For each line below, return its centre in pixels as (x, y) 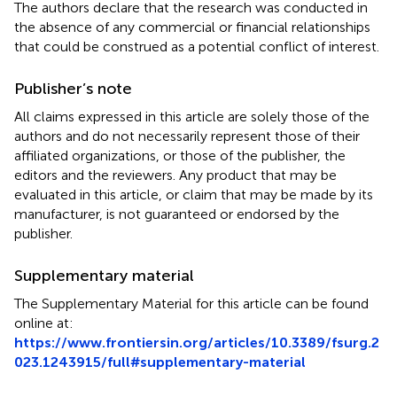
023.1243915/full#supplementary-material (160, 362)
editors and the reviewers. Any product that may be (175, 175)
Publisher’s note (73, 88)
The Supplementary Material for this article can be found (191, 303)
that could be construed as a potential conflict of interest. (197, 46)
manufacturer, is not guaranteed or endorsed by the (177, 214)
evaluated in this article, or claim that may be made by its (194, 194)
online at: (44, 323)
